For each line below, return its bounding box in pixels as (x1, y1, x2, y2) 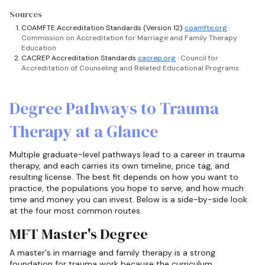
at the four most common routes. (9, 205, 142, 216)
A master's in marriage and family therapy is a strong (9, 247, 215, 258)
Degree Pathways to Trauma (9, 97, 219, 120)
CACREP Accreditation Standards (21, 53, 138, 63)
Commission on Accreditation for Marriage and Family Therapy (21, 33, 237, 43)
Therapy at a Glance (9, 120, 158, 143)
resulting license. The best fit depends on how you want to (9, 172, 238, 183)
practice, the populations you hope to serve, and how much (9, 183, 244, 194)
